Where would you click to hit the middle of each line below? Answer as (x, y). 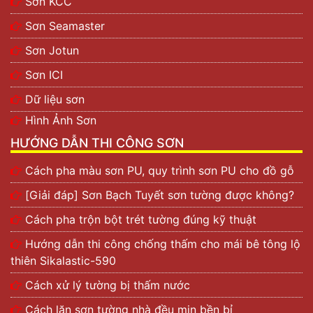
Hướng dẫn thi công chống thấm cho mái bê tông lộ (163, 244)
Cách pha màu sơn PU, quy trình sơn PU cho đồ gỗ (161, 171)
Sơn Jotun (52, 51)
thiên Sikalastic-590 (63, 261)
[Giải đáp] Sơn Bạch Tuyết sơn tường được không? (160, 195)
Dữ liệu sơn (55, 100)
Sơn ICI (44, 75)
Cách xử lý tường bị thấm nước (108, 285)
